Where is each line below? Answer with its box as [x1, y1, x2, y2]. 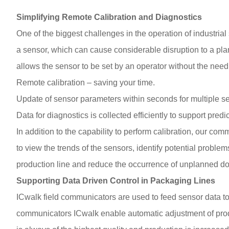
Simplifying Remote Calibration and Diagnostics [16, 12, 202, 21]
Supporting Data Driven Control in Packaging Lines [16, 176, 215, 185]
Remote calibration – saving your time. [16, 78, 155, 87]
